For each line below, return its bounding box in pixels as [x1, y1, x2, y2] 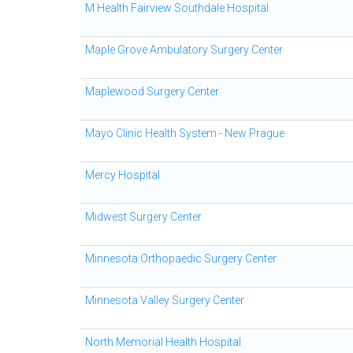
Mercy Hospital [85, 169, 160, 181]
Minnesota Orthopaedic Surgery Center [85, 252, 277, 265]
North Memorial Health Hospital [85, 336, 241, 348]
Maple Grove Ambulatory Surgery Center [85, 43, 283, 56]
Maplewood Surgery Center [85, 85, 219, 98]
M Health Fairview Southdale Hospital [85, 2, 269, 14]
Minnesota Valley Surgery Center [85, 294, 244, 307]
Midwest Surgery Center [85, 210, 202, 223]
